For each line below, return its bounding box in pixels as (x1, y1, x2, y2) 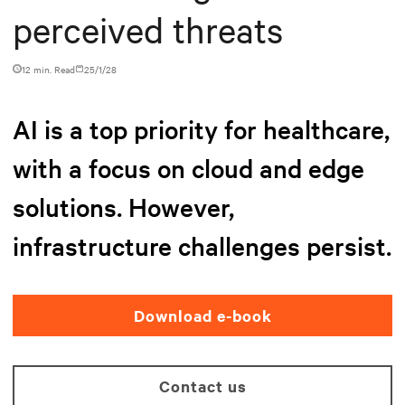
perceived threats (13, 6, 283, 52)
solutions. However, (13, 190, 234, 223)
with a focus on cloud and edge (13, 151, 364, 184)
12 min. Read (22, 61, 75, 76)
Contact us (158, 374, 247, 397)
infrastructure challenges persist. (13, 229, 391, 262)
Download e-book (133, 304, 272, 326)
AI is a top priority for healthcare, (13, 112, 390, 146)
